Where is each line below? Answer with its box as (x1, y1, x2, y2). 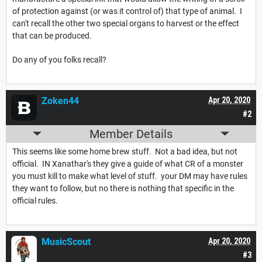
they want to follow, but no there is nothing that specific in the (12, 183, 234, 193)
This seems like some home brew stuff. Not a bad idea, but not (12, 146, 237, 156)
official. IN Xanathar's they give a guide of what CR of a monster (12, 158, 243, 168)
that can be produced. (12, 30, 92, 40)
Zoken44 (42, 95, 79, 106)
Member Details (89, 126, 173, 141)
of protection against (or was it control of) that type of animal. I (12, 6, 242, 16)
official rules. (12, 195, 58, 205)
